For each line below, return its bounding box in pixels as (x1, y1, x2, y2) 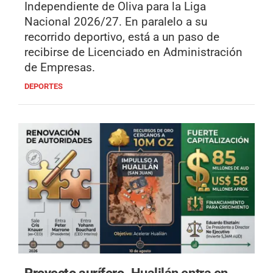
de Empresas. (24, 60, 95, 75)
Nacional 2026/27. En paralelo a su (24, 15, 207, 29)
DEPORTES (24, 82, 63, 91)
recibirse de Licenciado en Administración (24, 45, 243, 60)
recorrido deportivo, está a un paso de (24, 30, 219, 44)
